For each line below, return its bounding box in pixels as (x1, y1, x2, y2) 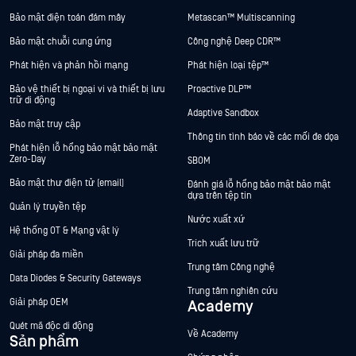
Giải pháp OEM (10, 296, 68, 308)
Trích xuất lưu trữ (188, 238, 259, 249)
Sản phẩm (10, 332, 79, 350)
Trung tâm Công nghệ (188, 261, 275, 273)
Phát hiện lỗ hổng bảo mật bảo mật (10, 142, 157, 153)
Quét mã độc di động (10, 320, 93, 331)
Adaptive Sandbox (188, 107, 259, 118)
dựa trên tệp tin (188, 190, 252, 201)
